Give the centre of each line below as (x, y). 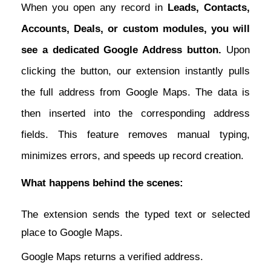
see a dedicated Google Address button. (122, 50)
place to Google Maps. (72, 233)
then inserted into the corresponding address (135, 114)
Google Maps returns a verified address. (112, 257)
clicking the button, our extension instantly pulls (135, 71)
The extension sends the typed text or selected (135, 215)
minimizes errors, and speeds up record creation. (132, 156)
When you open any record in (94, 8)
